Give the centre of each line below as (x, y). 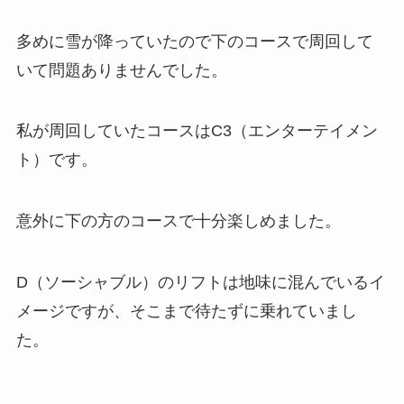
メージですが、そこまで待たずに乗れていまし (186, 312)
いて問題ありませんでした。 (121, 70)
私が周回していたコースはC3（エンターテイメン (197, 131)
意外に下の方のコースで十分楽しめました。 (178, 221)
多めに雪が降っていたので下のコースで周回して (194, 41)
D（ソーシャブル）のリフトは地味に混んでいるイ (200, 283)
